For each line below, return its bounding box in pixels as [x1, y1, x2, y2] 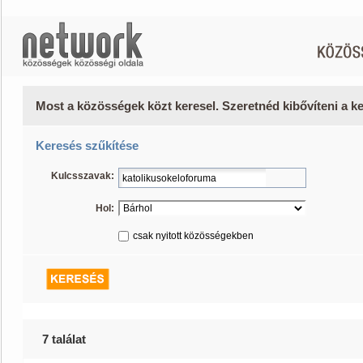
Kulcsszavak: [51, 170, 114, 181]
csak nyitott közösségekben [133, 230, 254, 241]
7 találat [42, 332, 86, 346]
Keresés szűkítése [36, 139, 139, 152]
